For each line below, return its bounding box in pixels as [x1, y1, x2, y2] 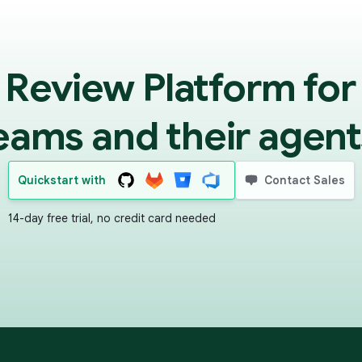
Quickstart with [17, 173, 106, 187]
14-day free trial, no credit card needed [7, 211, 216, 225]
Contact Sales [263, 173, 345, 187]
